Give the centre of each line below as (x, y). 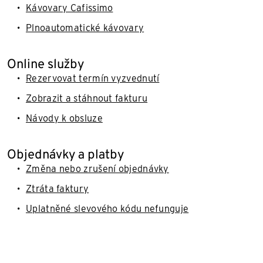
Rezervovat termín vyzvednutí (93, 78)
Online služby (45, 63)
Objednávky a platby (65, 154)
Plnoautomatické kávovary (85, 28)
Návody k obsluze (64, 118)
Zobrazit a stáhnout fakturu (87, 98)
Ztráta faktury (58, 189)
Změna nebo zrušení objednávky (97, 169)
